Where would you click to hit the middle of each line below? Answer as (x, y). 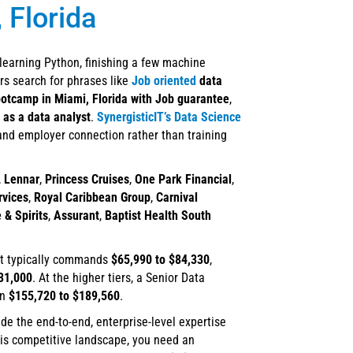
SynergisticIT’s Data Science (167, 117)
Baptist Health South (158, 216)
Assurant (76, 216)
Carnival (177, 198)
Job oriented (164, 81)
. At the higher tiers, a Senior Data (119, 278)
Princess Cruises (87, 180)
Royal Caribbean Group (92, 198)
